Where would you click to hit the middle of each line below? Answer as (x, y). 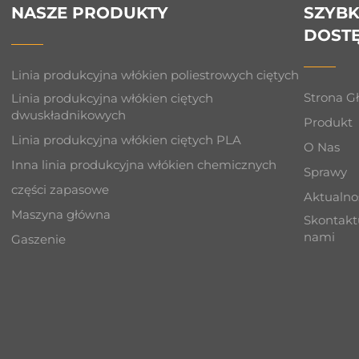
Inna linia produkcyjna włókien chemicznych (144, 164)
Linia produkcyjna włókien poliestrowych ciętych (155, 75)
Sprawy (326, 171)
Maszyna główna (61, 214)
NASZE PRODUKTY (90, 12)
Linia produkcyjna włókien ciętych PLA (127, 139)
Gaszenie (39, 239)
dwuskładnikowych (69, 115)
